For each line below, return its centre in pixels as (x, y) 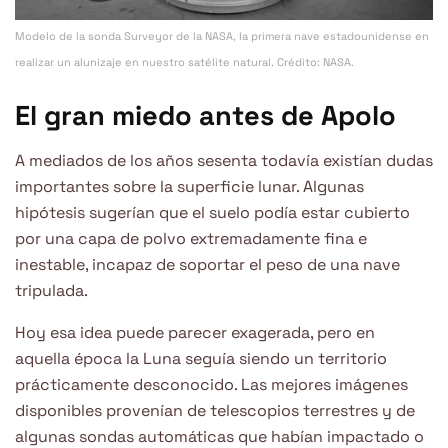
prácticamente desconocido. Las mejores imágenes (211, 384)
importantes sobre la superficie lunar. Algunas (189, 186)
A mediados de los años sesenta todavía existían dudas (224, 160)
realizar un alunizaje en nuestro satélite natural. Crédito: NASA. (184, 62)
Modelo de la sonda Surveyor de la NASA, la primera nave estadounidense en (222, 36)
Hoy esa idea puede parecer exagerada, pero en (195, 332)
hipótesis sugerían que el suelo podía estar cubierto (212, 212)
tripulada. (51, 290)
